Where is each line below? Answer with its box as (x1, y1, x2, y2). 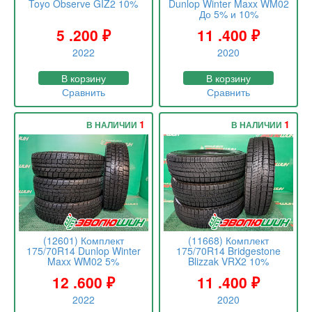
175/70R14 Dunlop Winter (26, 244, 141, 258)
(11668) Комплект (188, 233, 270, 248)
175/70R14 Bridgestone (176, 244, 281, 258)
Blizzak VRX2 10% (188, 254, 270, 269)
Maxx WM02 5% (47, 254, 120, 269)
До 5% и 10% (198, 7, 258, 22)
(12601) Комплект (42, 233, 124, 248)
